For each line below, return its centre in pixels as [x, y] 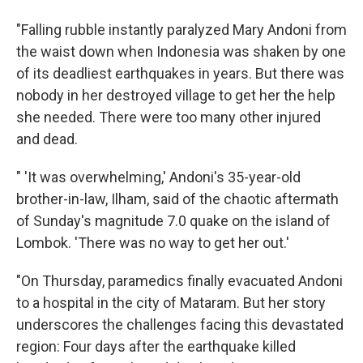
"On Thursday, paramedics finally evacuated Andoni [179, 281]
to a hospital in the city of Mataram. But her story [171, 303]
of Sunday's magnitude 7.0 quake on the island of [173, 221]
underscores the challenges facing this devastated [180, 325]
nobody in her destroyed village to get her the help [176, 96]
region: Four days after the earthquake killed [156, 347]
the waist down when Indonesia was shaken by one [181, 52]
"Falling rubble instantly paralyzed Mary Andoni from [181, 30]
